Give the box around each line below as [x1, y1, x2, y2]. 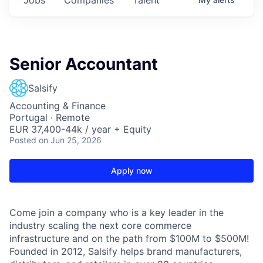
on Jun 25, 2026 [39, 134, 102, 145]
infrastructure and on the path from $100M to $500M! [9, 232, 249, 244]
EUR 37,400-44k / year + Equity [9, 123, 151, 135]
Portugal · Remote [9, 111, 90, 123]
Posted [9, 134, 36, 145]
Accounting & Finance [9, 99, 106, 112]
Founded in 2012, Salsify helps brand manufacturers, [9, 245, 242, 257]
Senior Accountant [9, 53, 158, 74]
